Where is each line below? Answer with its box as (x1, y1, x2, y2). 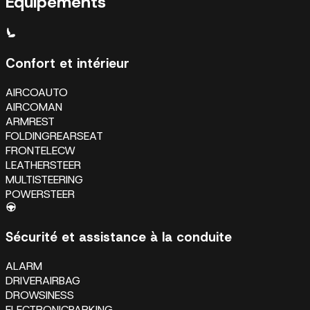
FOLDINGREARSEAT (6, 128, 103, 143)
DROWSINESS (6, 288, 74, 303)
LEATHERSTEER (6, 157, 81, 172)
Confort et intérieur (6, 54, 129, 72)
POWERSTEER (6, 186, 75, 201)
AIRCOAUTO (6, 84, 68, 100)
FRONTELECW (6, 143, 75, 158)
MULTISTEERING (6, 172, 83, 187)
